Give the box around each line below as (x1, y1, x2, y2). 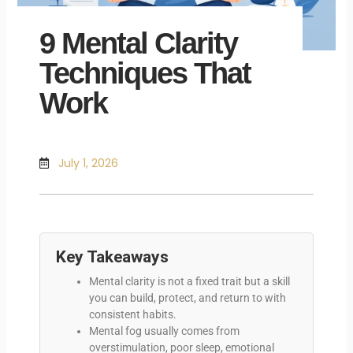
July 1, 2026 (58, 154, 118, 171)
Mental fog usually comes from (88, 324, 240, 337)
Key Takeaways (55, 247, 169, 266)
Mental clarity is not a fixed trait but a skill (88, 274, 290, 288)
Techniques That (39, 57, 251, 91)
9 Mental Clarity (39, 27, 237, 61)
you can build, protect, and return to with (88, 291, 286, 304)
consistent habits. (88, 307, 176, 321)
